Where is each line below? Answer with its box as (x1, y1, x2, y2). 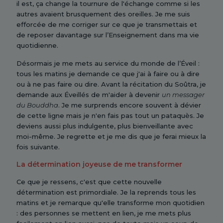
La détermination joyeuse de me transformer (16, 160, 182, 169)
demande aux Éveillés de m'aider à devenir (16, 91, 162, 99)
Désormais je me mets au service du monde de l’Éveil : (16, 59, 200, 67)
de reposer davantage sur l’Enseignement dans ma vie (16, 31, 199, 39)
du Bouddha (16, 101, 58, 109)
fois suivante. (16, 143, 60, 151)
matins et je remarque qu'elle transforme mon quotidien (16, 199, 205, 207)
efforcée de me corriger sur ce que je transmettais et (16, 20, 197, 28)
